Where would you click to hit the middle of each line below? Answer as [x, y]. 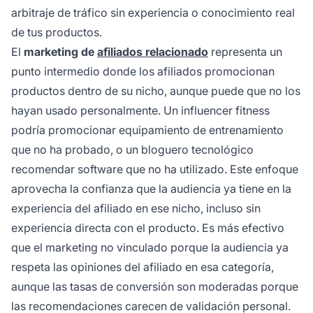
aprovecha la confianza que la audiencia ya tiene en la [151, 188]
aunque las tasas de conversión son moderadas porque [155, 286]
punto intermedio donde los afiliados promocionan [143, 71]
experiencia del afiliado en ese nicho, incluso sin [136, 208]
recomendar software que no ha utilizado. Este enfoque [155, 169]
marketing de [60, 51]
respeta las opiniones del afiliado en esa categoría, [143, 267]
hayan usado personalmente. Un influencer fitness [140, 110]
